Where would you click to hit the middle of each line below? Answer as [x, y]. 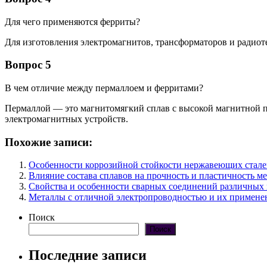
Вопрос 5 [28, 65]
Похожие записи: [49, 142]
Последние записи [88, 255]
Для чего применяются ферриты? [72, 21]
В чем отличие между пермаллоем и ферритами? [104, 88]
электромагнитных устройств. [66, 119]
